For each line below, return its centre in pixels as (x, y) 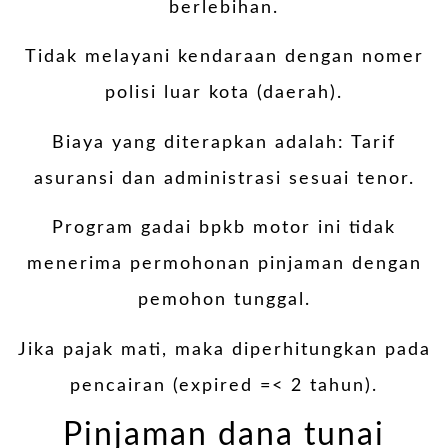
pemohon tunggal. (224, 300)
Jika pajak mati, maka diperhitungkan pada (224, 349)
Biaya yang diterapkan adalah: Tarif (224, 142)
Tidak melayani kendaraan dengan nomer (224, 57)
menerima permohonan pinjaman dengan (224, 264)
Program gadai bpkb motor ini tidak (224, 228)
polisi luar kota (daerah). (224, 93)
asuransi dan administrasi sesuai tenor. (224, 178)
